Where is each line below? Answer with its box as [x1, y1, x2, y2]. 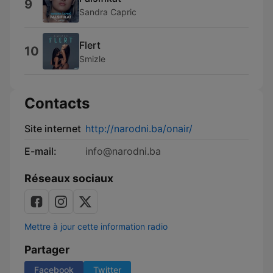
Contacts [24, 94, 90, 112]
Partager [24, 243, 69, 256]
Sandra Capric [79, 6, 136, 17]
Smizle [79, 53, 105, 64]
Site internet [24, 122, 81, 135]
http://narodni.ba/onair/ [85, 122, 193, 135]
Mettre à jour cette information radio [24, 221, 168, 232]
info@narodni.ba [85, 145, 161, 157]
